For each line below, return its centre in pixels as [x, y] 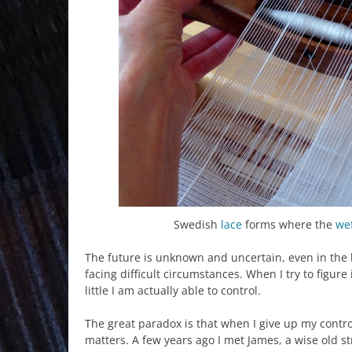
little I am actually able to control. [173, 290]
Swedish [197, 224]
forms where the [288, 224]
